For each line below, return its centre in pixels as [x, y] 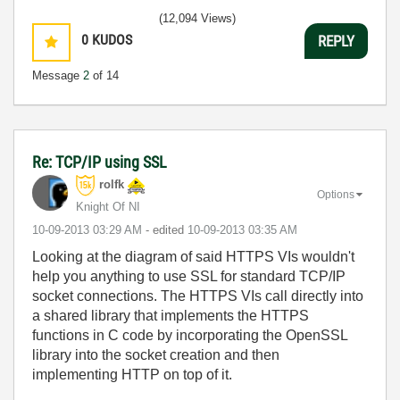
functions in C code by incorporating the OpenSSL [190, 335]
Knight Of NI [108, 207]
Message [58, 75]
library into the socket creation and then [156, 355]
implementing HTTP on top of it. [132, 375]
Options [336, 194]
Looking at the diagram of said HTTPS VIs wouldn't [193, 257]
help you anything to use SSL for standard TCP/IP [189, 276]
